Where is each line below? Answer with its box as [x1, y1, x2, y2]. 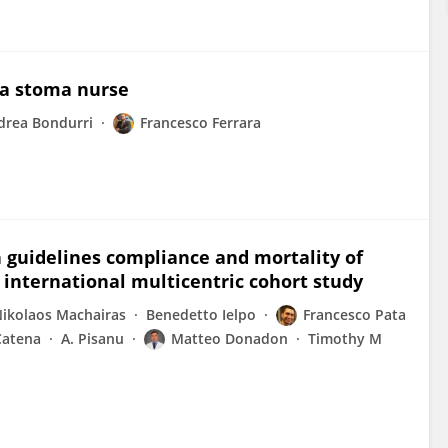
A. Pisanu [61, 329, 124, 348]
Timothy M [308, 329, 382, 348]
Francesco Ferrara [140, 113, 261, 132]
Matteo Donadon [171, 329, 288, 348]
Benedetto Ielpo [146, 305, 256, 324]
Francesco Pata [303, 305, 406, 324]
